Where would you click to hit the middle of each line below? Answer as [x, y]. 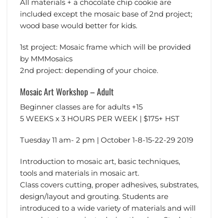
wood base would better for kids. [78, 25]
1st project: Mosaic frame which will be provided [105, 47]
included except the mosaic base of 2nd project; [106, 14]
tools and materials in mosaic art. [79, 173]
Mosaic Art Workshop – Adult [67, 91]
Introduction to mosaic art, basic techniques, [100, 162]
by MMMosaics [46, 58]
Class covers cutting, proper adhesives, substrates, [109, 185]
